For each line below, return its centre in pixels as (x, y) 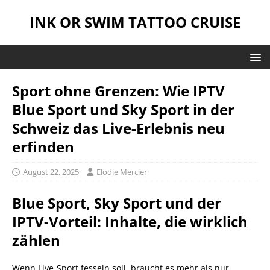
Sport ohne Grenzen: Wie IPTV (118, 91)
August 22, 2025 (51, 172)
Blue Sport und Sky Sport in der (123, 109)
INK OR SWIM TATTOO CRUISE (135, 22)
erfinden (43, 147)
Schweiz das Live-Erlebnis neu (118, 128)
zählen (36, 240)
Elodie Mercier (122, 172)
